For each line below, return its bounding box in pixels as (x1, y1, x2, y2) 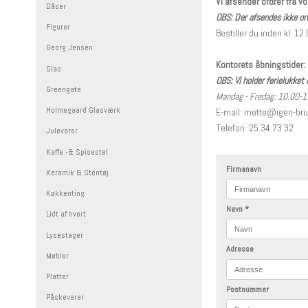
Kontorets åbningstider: (216, 58, 306, 71)
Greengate (46, 83, 81, 95)
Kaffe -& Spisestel (46, 146, 108, 157)
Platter (46, 271, 69, 283)
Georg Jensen (46, 42, 93, 54)
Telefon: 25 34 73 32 (216, 122, 294, 135)
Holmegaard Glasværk (46, 104, 120, 116)
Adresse (226, 243, 254, 255)
